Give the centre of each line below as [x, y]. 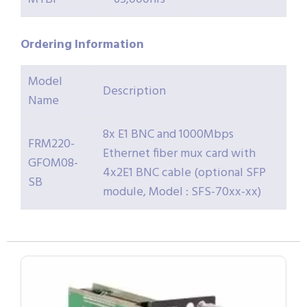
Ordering [46, 45]
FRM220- [51, 145]
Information [109, 45]
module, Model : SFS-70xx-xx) [182, 193]
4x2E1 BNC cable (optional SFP [184, 173]
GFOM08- [53, 164]
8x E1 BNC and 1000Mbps [168, 135]
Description [134, 92]
